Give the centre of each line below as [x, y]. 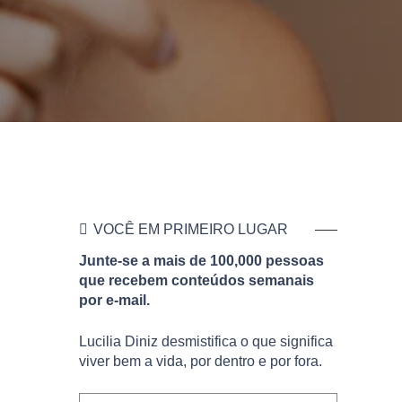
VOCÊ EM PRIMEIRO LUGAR [191, 230]
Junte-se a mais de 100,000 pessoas [201, 261]
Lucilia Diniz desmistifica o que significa [206, 342]
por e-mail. [114, 301]
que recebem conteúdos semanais [197, 281]
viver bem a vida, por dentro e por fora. [201, 362]
